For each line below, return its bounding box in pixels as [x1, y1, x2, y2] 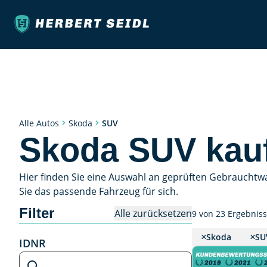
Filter [19, 205, 54, 221]
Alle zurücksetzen [114, 206, 192, 220]
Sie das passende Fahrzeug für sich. [19, 185, 178, 198]
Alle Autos [19, 117, 59, 129]
